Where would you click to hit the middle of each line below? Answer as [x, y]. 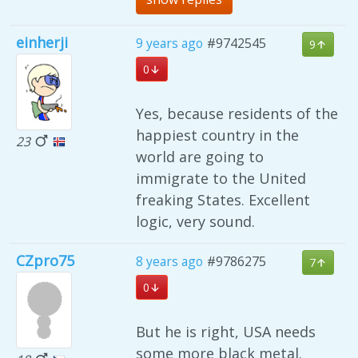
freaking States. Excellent [223, 200]
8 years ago [169, 262]
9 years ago [169, 44]
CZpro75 [45, 261]
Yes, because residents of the [237, 114]
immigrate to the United [221, 179]
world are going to [200, 157]
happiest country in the [217, 135]
